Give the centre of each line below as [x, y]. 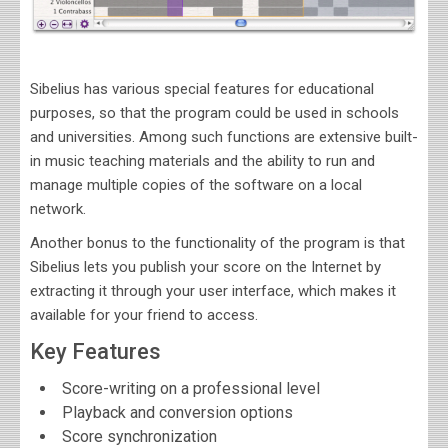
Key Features [95, 351]
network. [58, 208]
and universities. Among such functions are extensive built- [224, 136]
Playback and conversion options [177, 412]
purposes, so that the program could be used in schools [214, 112]
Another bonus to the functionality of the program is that [217, 242]
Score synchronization [139, 436]
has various [122, 88]
